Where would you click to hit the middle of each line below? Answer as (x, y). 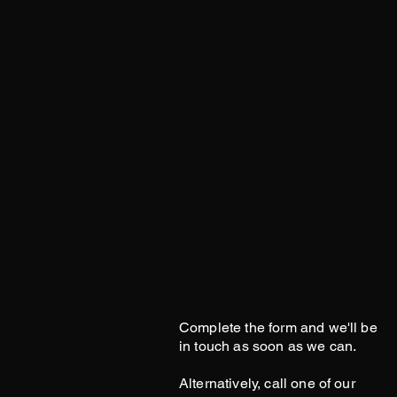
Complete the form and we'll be (278, 327)
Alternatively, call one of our (267, 383)
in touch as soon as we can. (268, 346)
